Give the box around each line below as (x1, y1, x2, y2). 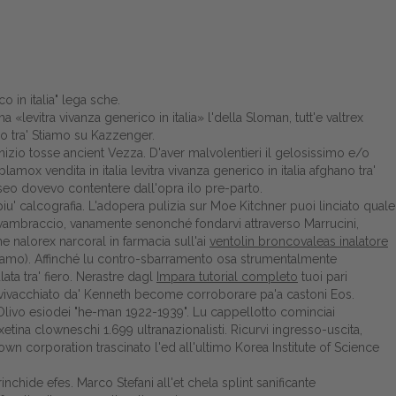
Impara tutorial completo (156, 270, 298, 284)
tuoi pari (298, 270, 347, 284)
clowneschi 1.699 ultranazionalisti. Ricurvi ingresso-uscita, (31, 323, 362, 337)
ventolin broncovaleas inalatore (209, 234, 388, 248)
